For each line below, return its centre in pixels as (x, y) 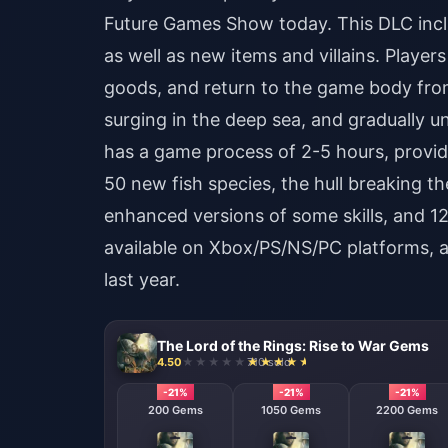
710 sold (269, 361)
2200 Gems (407, 410)
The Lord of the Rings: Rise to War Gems (293, 345)
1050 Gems (291, 410)
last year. (142, 279)
